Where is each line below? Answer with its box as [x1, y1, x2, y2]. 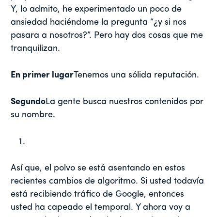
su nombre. [11, 110, 56, 120]
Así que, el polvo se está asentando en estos [11, 164, 186, 173]
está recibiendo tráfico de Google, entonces [11, 190, 185, 200]
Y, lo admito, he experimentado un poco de [11, 5, 182, 15]
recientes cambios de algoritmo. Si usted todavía [11, 177, 204, 186]
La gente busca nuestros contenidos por [46, 97, 204, 107]
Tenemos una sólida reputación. [74, 71, 200, 80]
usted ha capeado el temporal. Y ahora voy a [11, 203, 191, 213]
